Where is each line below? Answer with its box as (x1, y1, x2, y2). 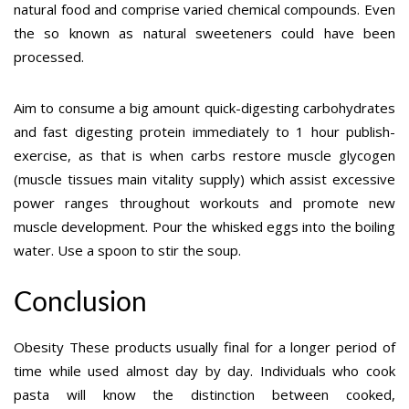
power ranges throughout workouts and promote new (14, 194, 395, 213)
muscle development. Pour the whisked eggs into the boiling (14, 217, 395, 236)
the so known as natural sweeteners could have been (14, 24, 395, 43)
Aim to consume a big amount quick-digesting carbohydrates (14, 99, 395, 118)
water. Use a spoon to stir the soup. (14, 241, 241, 260)
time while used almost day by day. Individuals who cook (14, 362, 395, 381)
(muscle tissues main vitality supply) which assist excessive (14, 170, 395, 189)
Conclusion (14, 289, 147, 318)
